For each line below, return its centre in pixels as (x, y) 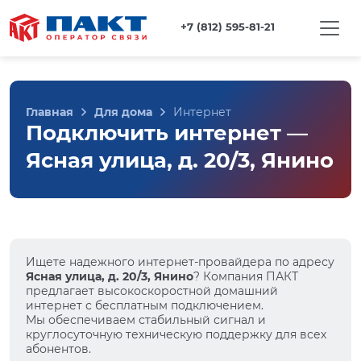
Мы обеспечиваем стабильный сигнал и (146, 320)
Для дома (123, 112)
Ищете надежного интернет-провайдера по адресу (180, 262)
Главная (50, 112)
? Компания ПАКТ (246, 276)
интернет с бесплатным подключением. (145, 305)
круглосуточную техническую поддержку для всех (176, 334)
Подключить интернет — (167, 133)
